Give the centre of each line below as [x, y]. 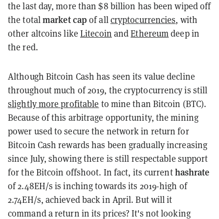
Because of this [38, 117]
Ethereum [150, 33]
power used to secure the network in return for [99, 131]
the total [25, 19]
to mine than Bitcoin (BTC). [153, 103]
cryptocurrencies [143, 19]
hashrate [192, 172]
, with [187, 19]
